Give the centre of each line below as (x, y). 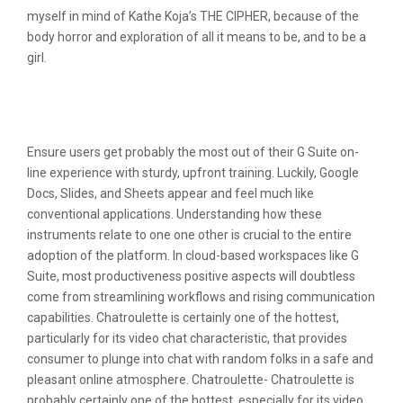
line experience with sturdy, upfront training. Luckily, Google (193, 173)
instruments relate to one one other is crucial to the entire (189, 235)
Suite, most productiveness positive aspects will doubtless (191, 276)
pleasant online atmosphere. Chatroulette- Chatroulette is (191, 380)
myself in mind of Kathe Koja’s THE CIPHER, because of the (193, 16)
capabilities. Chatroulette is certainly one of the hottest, (183, 318)
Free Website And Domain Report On (190, 98)
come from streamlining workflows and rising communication (201, 297)
